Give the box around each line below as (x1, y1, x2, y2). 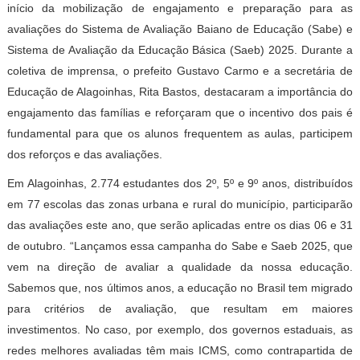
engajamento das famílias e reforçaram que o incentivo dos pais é (6, 106, 354, 119)
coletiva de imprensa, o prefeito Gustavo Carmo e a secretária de (6, 64, 354, 77)
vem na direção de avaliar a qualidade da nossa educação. (6, 260, 354, 273)
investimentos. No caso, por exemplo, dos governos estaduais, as (6, 323, 354, 336)
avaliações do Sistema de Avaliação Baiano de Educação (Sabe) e (6, 22, 354, 35)
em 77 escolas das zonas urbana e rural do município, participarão (6, 198, 354, 211)
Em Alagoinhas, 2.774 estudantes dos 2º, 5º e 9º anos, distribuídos (6, 177, 354, 190)
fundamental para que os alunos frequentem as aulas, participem (6, 127, 354, 140)
